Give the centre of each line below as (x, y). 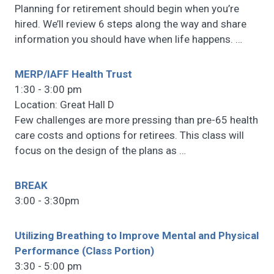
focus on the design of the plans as (97, 151)
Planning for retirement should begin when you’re (127, 9)
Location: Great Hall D (65, 105)
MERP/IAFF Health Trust (73, 74)
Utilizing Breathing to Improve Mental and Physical (137, 236)
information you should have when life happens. (125, 39)
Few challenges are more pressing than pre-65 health (136, 120)
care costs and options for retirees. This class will (129, 135)
